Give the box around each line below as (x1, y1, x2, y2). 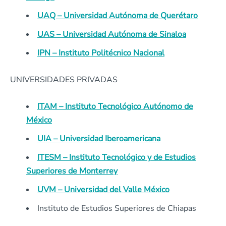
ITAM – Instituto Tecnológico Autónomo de (37, 101, 193, 112)
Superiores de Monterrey (26, 165, 118, 177)
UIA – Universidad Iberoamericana (37, 133, 160, 144)
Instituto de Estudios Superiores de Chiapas (37, 203, 196, 214)
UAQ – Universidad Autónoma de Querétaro (37, 10, 198, 21)
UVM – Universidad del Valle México (37, 184, 169, 195)
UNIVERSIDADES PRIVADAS (10, 74, 118, 85)
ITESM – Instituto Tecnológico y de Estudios (37, 152, 196, 163)
